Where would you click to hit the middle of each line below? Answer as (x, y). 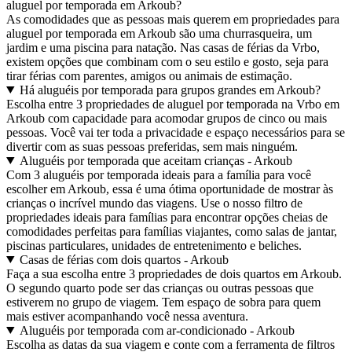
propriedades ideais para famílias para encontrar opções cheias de (167, 217)
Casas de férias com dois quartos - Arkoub (124, 259)
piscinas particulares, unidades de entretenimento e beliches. (154, 245)
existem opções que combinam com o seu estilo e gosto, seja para (167, 61)
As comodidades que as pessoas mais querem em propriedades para (173, 19)
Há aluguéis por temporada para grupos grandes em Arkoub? (170, 90)
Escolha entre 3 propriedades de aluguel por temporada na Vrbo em (173, 104)
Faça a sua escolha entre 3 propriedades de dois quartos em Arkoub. (174, 273)
